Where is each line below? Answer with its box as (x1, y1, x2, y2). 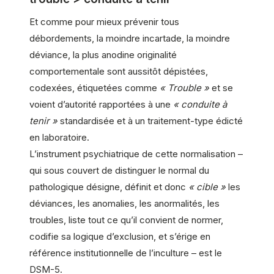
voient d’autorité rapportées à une (29, 98, 173, 111)
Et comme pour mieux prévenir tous (29, 16, 179, 28)
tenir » (29, 115, 57, 127)
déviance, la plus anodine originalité (29, 49, 177, 61)
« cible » (188, 181, 226, 193)
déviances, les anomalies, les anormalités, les (29, 198, 220, 210)
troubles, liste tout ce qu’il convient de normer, (29, 214, 223, 226)
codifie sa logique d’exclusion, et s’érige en (29, 231, 210, 243)
